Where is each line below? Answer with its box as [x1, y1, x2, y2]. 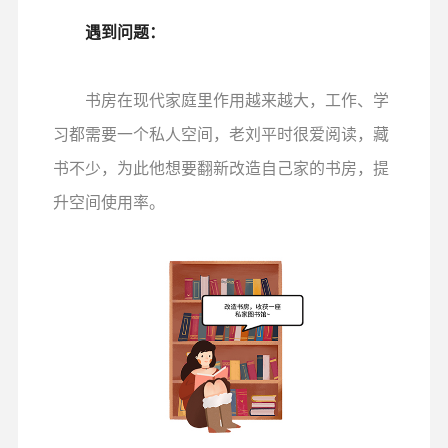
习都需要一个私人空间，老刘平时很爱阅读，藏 [52, 126, 389, 143]
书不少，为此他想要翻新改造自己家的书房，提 [52, 160, 389, 177]
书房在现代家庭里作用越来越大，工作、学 [52, 92, 389, 109]
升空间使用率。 [52, 194, 165, 211]
